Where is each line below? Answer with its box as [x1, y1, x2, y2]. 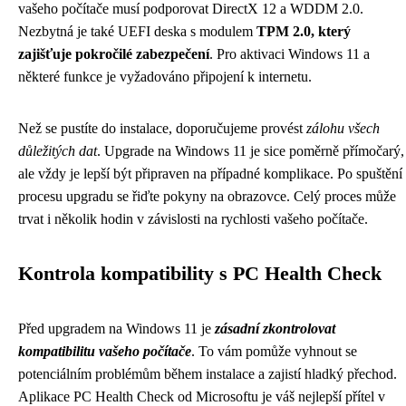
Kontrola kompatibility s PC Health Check [18, 263, 382, 285]
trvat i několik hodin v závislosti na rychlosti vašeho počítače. [18, 211, 368, 227]
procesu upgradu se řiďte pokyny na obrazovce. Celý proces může [18, 188, 396, 204]
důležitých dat [18, 143, 97, 159]
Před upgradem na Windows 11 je [18, 321, 215, 336]
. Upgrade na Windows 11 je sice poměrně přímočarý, [97, 143, 404, 159]
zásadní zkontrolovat [215, 321, 335, 336]
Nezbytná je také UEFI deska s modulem [18, 24, 256, 39]
